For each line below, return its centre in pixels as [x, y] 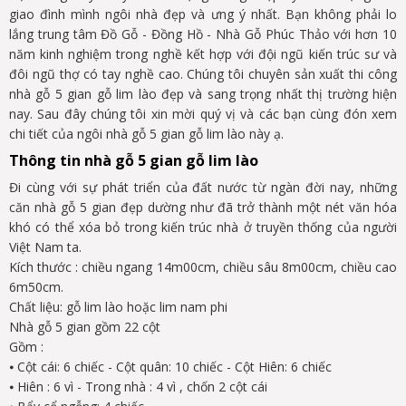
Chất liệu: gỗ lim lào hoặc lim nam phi [118, 306]
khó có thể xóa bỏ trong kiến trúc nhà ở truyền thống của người [203, 227]
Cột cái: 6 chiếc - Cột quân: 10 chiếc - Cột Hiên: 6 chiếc [174, 366]
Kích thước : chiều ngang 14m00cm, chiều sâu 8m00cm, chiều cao [203, 266]
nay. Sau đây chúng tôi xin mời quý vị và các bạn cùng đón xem [203, 113]
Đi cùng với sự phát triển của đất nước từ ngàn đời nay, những [203, 187]
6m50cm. [36, 286]
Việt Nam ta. [45, 246]
